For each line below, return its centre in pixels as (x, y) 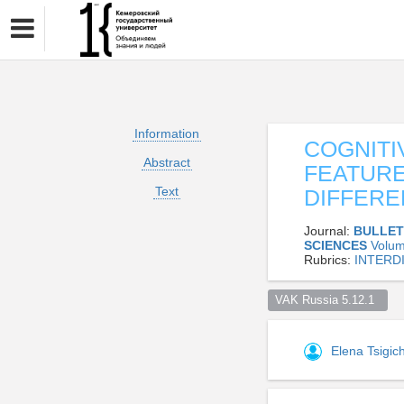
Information (166, 133)
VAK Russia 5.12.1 (328, 300)
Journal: (329, 231)
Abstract (166, 162)
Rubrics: (329, 260)
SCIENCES (337, 245)
